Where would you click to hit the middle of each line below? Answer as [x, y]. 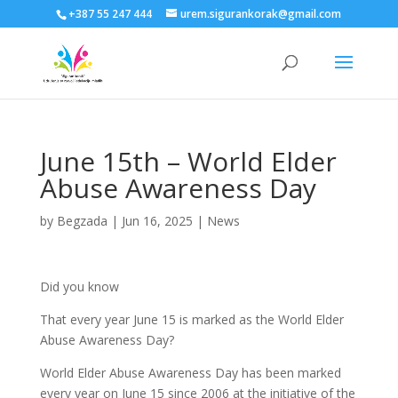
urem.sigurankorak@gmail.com [261, 14]
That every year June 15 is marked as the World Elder [191, 319]
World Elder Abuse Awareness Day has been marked [190, 373]
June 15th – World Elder [188, 161]
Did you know [79, 287]
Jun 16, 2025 [157, 221]
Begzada [82, 221]
